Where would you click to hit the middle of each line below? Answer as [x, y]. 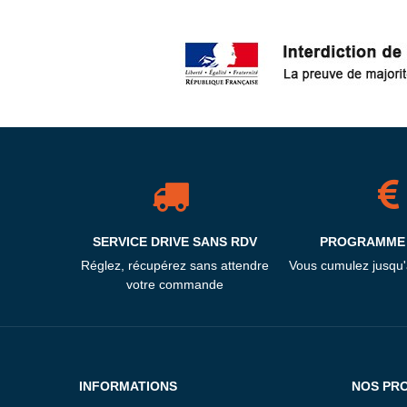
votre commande [174, 285]
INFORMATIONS [128, 387]
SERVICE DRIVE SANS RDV [174, 242]
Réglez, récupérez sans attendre [174, 266]
